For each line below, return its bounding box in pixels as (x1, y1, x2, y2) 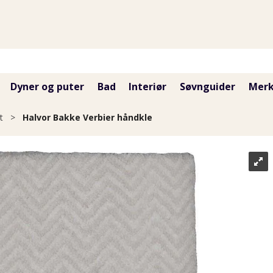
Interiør (129, 80, 167, 93)
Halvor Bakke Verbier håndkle (23, 112, 152, 123)
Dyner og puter (10, 80, 84, 93)
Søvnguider (180, 80, 236, 93)
